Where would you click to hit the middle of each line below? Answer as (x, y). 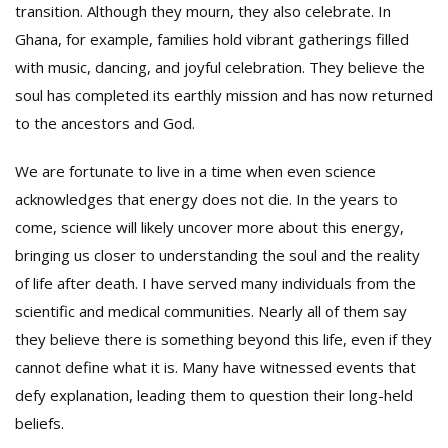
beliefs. (39, 423)
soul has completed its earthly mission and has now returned (224, 95)
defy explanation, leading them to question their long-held (214, 395)
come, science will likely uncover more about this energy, (209, 227)
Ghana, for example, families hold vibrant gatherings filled (212, 39)
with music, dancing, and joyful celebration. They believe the (220, 67)
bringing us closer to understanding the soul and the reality (217, 255)
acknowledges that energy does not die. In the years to (206, 199)
